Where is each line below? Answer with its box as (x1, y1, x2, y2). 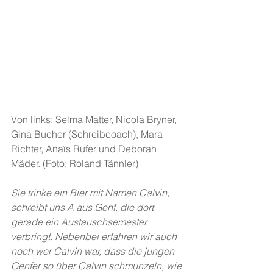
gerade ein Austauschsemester (11, 216, 149, 229)
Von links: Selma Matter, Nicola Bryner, (11, 113, 179, 126)
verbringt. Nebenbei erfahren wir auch (11, 230, 179, 243)
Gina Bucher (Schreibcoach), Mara (11, 128, 165, 141)
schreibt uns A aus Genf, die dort (11, 201, 156, 214)
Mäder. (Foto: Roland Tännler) (11, 157, 138, 170)
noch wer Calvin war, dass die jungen (11, 245, 177, 258)
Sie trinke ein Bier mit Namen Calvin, (11, 186, 172, 199)
